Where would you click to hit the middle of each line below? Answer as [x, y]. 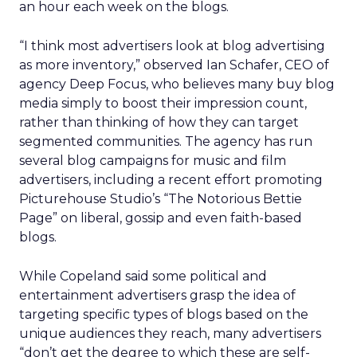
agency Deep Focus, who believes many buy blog [177, 84]
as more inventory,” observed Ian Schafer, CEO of [174, 65]
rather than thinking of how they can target [159, 122]
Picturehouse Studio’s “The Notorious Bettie [161, 199]
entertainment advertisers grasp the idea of [157, 295]
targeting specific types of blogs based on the [164, 314]
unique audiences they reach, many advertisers [170, 333]
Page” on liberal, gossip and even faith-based [161, 218]
